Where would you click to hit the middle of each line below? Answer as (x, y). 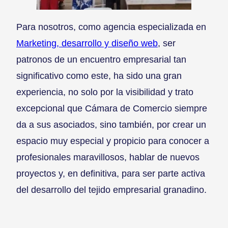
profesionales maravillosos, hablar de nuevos (108, 157)
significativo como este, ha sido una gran (99, 76)
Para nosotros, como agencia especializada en (111, 27)
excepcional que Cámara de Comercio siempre (112, 108)
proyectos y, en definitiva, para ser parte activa (111, 174)
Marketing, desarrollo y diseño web (87, 43)
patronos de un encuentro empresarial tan (101, 60)
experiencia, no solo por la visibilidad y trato (105, 92)
